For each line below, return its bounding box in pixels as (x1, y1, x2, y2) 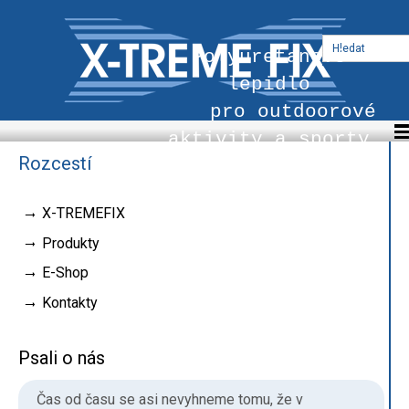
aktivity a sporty (168, 129, 371, 150)
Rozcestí (18, 152, 91, 174)
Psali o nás (18, 346, 105, 369)
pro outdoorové (162, 101, 376, 122)
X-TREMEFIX (42, 204, 125, 222)
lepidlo (227, 74, 311, 95)
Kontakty (42, 294, 98, 312)
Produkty (42, 234, 100, 252)
